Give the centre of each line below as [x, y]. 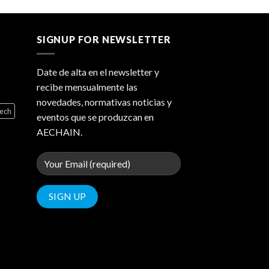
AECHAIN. [59, 132]
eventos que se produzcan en [95, 117]
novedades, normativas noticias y [104, 102]
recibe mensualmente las [87, 87]
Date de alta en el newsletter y [98, 72]
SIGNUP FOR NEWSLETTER [104, 39]
